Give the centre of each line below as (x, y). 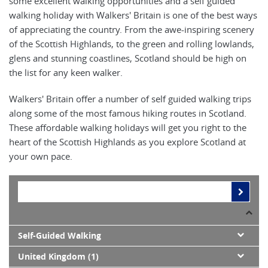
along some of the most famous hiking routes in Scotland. (128, 113)
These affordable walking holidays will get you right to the (128, 128)
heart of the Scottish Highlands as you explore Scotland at (127, 142)
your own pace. (41, 156)
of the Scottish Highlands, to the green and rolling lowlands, (132, 44)
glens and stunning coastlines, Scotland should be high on (128, 58)
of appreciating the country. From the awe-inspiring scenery (132, 30)
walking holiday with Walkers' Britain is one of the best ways (133, 15)
